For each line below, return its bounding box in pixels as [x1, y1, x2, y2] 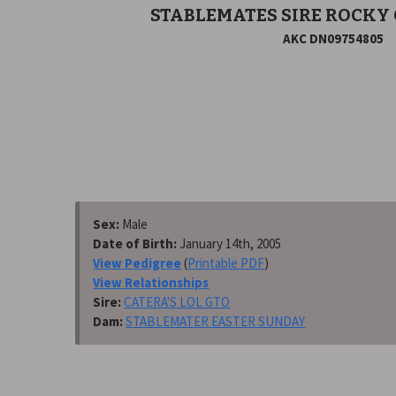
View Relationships [93, 274, 209, 291]
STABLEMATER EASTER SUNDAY [126, 313, 306, 330]
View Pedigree [93, 255, 182, 271]
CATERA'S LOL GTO [124, 293, 231, 310]
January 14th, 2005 [179, 235, 282, 252]
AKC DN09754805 [282, 30, 384, 47]
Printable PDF [187, 255, 265, 271]
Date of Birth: [93, 235, 180, 252]
